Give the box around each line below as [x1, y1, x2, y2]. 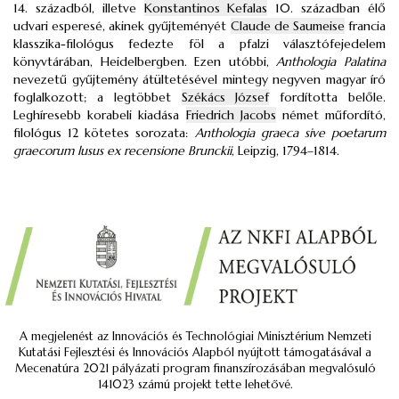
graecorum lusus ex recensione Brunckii [13, 142, 232, 159]
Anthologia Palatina [276, 53, 387, 69]
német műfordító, [275, 107, 387, 123]
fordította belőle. [269, 89, 387, 105]
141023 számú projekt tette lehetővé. [97, 377, 293, 392]
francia [344, 18, 387, 34]
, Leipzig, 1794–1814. [232, 142, 339, 159]
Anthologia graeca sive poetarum [194, 125, 387, 141]
